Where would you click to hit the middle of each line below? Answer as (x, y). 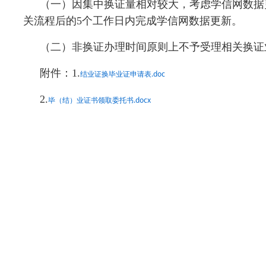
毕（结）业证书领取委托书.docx (99, 100)
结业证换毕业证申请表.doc (123, 74)
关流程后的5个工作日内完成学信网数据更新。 (133, 21)
